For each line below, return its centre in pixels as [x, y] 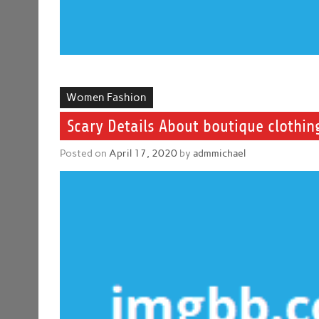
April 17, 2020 [143, 153]
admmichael [220, 153]
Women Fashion [107, 97]
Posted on [85, 153]
